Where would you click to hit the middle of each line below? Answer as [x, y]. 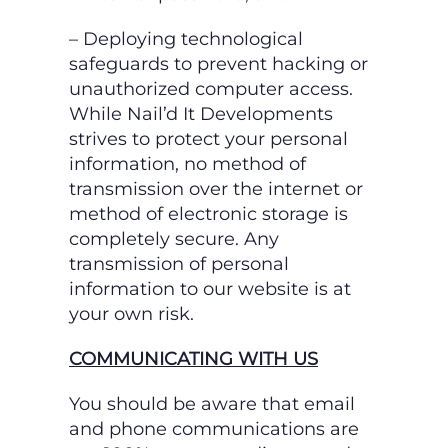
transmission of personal [179, 264]
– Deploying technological [186, 39]
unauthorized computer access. [211, 89]
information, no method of [187, 164]
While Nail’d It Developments [201, 114]
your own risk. [131, 314]
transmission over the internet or [216, 189]
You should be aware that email [212, 404]
